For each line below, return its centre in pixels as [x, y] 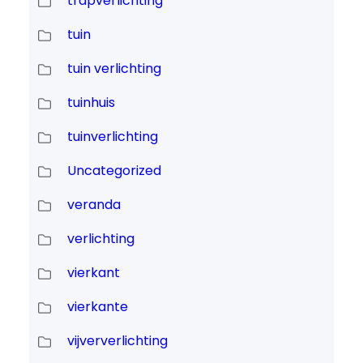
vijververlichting [117, 341]
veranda [94, 205]
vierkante [97, 307]
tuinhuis [91, 103]
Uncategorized [114, 171]
